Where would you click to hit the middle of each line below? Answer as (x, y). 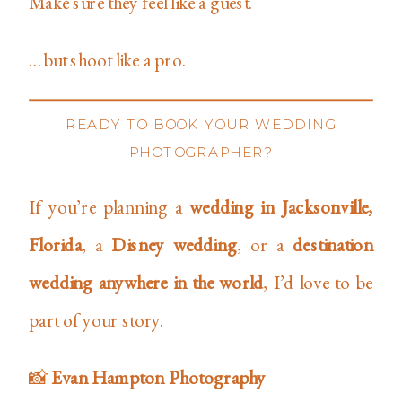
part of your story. (96, 319)
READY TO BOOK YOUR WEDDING (201, 124)
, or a (265, 244)
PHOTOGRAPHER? (201, 152)
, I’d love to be (318, 282)
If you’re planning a (109, 206)
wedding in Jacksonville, (281, 206)
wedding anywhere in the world (146, 282)
